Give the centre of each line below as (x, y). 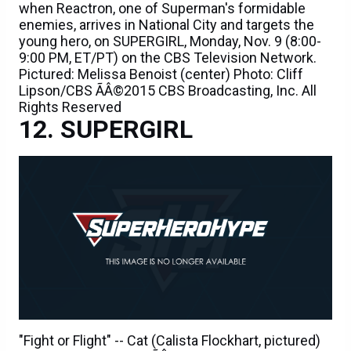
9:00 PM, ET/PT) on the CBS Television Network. (168, 58)
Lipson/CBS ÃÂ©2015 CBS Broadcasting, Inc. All (168, 91)
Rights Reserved (70, 107)
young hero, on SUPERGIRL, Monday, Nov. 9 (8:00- (170, 42)
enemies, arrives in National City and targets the (166, 25)
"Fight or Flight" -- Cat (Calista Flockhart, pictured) (170, 341)
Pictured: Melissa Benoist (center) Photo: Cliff (161, 74)
